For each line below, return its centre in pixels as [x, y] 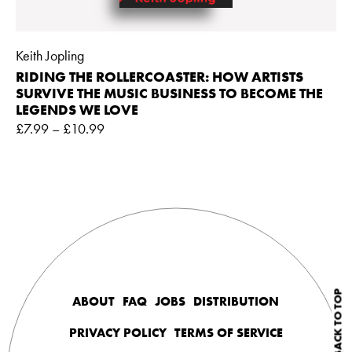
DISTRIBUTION [236, 301]
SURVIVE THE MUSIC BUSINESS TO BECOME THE [169, 93]
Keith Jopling [50, 55]
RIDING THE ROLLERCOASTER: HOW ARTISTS [159, 76]
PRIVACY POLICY [117, 332]
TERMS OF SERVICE [228, 332]
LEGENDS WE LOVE [77, 109]
